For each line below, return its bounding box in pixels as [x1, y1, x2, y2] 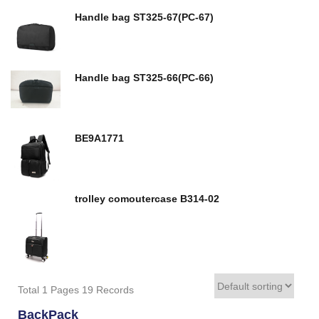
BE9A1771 [75, 132, 124, 144]
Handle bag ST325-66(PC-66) [133, 72, 214, 83]
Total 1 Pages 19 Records [18, 284, 134, 296]
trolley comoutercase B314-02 [180, 193, 219, 204]
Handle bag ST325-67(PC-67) [75, 11, 214, 23]
